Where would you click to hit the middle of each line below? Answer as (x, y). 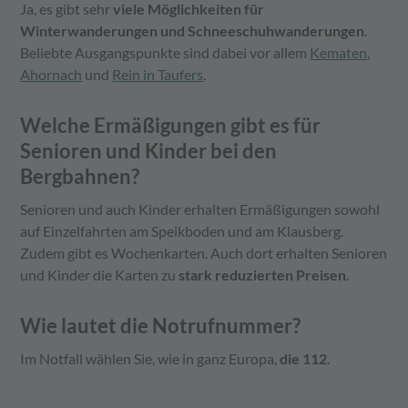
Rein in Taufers (158, 75)
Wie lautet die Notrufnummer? (161, 326)
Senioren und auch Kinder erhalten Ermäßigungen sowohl (200, 209)
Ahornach (51, 75)
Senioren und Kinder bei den (149, 151)
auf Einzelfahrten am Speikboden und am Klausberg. (182, 231)
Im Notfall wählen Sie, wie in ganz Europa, (150, 359)
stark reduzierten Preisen (263, 275)
